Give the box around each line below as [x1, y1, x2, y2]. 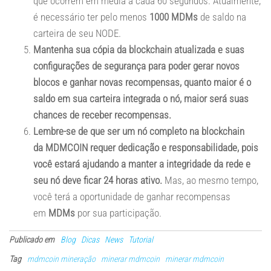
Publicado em [9, 235, 54, 244]
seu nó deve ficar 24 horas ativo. [33, 174, 162, 186]
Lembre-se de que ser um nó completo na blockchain [33, 125, 244, 137]
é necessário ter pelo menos [33, 11, 147, 23]
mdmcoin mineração [27, 254, 96, 264]
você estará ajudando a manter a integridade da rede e [33, 158, 250, 170]
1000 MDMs [147, 11, 198, 23]
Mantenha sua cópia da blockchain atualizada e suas [33, 44, 244, 56]
